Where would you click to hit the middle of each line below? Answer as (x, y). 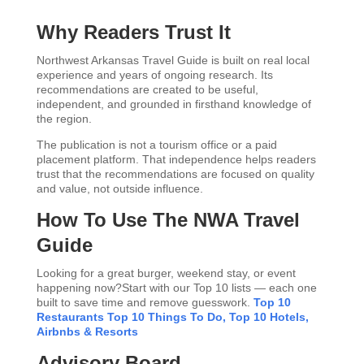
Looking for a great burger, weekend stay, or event (166, 273)
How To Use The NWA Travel (168, 220)
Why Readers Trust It (133, 32)
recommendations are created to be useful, (147, 89)
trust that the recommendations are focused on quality (175, 174)
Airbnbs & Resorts (87, 331)
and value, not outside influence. (119, 188)
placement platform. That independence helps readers (176, 159)
